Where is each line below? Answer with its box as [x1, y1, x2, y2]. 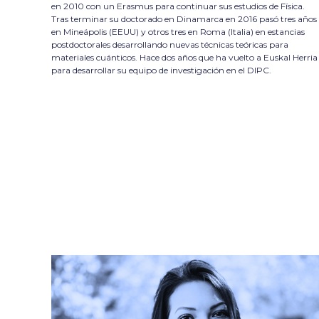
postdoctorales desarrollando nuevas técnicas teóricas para [51, 38, 288, 50]
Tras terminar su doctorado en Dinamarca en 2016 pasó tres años [51, 13, 317, 24]
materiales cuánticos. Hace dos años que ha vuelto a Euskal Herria [51, 51, 318, 63]
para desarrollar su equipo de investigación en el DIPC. [51, 64, 271, 75]
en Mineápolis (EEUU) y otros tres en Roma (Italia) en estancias [51, 26, 305, 37]
